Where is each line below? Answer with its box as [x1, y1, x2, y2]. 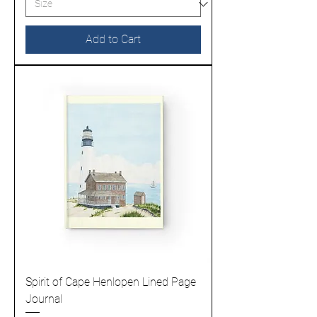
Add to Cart [86, 33, 141, 47]
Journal [25, 292, 62, 306]
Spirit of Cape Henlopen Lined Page [25, 275, 196, 289]
